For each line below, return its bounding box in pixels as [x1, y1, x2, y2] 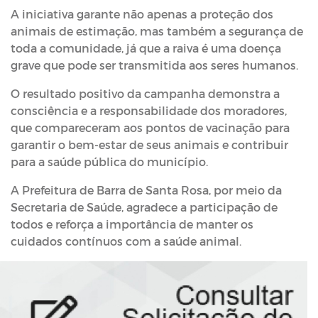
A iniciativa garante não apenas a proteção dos [11, 7, 273, 21]
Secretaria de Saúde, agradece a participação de [11, 200, 278, 214]
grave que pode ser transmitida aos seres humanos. [11, 58, 298, 72]
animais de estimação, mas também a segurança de [11, 24, 303, 38]
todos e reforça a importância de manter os [11, 217, 253, 231]
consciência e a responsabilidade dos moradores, [11, 104, 287, 117]
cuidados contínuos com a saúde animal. [11, 234, 241, 248]
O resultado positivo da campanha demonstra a [11, 87, 280, 100]
